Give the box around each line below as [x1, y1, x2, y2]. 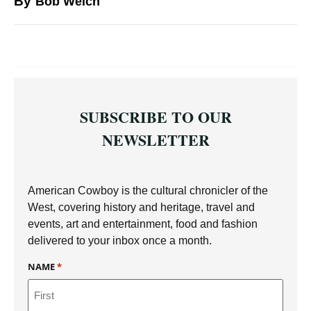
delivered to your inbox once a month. [28, 234, 212, 246]
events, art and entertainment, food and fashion [28, 217, 258, 230]
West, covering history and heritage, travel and [28, 201, 255, 213]
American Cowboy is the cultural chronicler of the [28, 184, 268, 196]
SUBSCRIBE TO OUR [79, 106, 232, 129]
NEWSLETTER [101, 128, 210, 152]
